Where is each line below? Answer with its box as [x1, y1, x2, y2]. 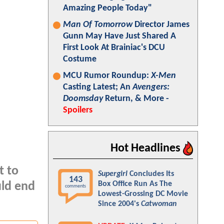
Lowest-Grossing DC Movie [98, 190, 188, 198]
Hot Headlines [110, 142, 183, 154]
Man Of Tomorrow [63, 20, 132, 29]
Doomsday [63, 94, 103, 103]
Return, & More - [103, 94, 169, 103]
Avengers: [132, 82, 169, 92]
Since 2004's [98, 200, 141, 208]
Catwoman [141, 200, 176, 208]
